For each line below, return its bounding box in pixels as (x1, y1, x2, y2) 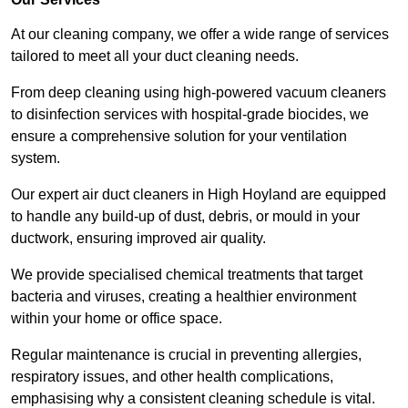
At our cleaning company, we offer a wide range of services (11, 26, 389, 43)
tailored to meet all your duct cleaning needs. (11, 48, 302, 65)
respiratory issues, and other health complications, (11, 369, 333, 385)
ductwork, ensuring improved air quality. (11, 230, 270, 247)
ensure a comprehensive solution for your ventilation (11, 128, 347, 145)
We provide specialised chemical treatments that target (11, 267, 362, 283)
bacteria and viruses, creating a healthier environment (11, 289, 356, 305)
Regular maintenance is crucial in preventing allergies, (11, 347, 362, 363)
